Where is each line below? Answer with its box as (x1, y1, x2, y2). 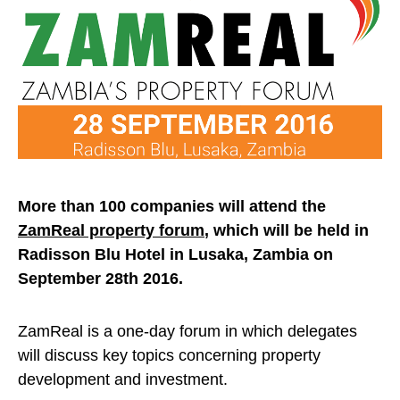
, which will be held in (204, 221, 369, 240)
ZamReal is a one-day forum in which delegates (18, 322, 357, 341)
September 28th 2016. (18, 270, 183, 288)
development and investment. (18, 371, 228, 389)
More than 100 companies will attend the (18, 197, 326, 216)
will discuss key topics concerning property (18, 346, 321, 365)
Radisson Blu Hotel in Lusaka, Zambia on (18, 246, 333, 264)
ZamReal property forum (18, 221, 204, 240)
